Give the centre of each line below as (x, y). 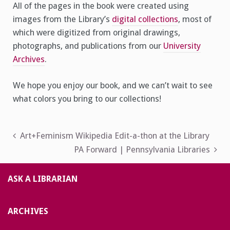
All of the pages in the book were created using (101, 6)
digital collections (145, 20)
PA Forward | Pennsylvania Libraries (142, 149)
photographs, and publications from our (88, 46)
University (182, 46)
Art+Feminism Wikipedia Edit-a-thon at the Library (115, 136)
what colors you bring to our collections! (87, 99)
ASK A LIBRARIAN (43, 179)
